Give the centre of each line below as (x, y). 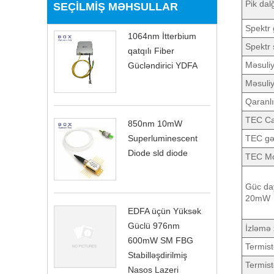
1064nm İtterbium (162, 36)
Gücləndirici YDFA (163, 65)
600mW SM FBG (161, 240)
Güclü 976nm (154, 225)
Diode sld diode (158, 153)
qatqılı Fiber (151, 50)
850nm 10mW (155, 123)
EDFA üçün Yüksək (165, 211)
